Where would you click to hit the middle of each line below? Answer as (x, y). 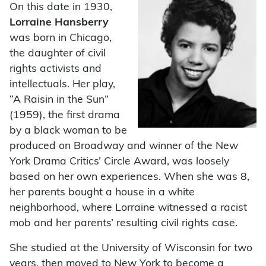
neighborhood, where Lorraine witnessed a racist (128, 208)
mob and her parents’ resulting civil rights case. (123, 223)
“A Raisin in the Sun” (59, 100)
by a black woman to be (68, 131)
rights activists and (56, 69)
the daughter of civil (58, 53)
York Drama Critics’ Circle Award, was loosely (119, 161)
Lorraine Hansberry (59, 23)
